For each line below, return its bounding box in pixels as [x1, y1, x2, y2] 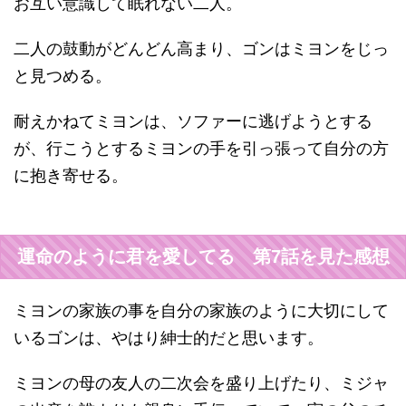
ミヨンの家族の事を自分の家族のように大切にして [14, 301, 389, 320]
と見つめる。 [14, 66, 111, 85]
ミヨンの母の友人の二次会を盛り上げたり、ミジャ [14, 373, 389, 392]
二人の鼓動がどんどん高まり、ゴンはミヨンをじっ [14, 39, 389, 58]
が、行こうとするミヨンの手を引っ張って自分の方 [14, 139, 389, 158]
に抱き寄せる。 [14, 166, 128, 185]
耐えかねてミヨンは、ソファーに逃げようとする [14, 111, 372, 130]
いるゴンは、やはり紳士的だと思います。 [14, 328, 324, 347]
